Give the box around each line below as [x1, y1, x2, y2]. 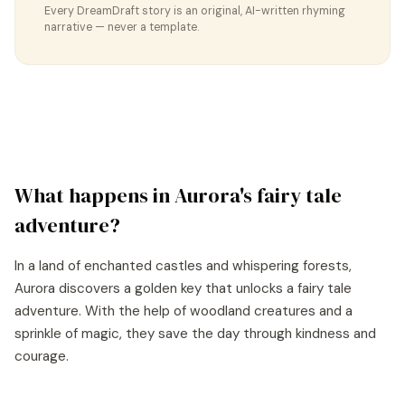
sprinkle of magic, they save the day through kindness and [14, 325, 376, 343]
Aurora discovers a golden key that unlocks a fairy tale [14, 279, 352, 297]
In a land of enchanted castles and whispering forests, [14, 257, 352, 275]
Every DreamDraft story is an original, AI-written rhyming [44, 4, 345, 18]
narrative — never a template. [44, 20, 199, 34]
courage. [14, 347, 69, 365]
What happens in [14, 182, 174, 210]
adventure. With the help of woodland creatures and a [14, 302, 353, 320]
